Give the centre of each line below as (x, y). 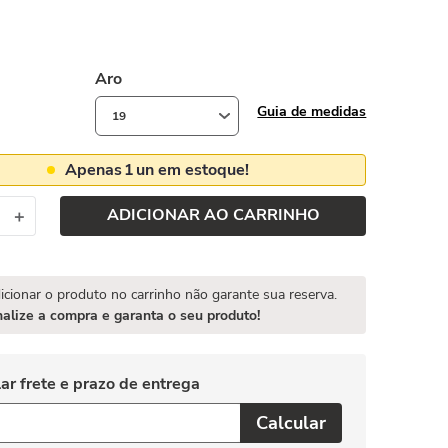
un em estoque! (193, 170)
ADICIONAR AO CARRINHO (213, 215)
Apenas (94, 170)
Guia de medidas (312, 111)
